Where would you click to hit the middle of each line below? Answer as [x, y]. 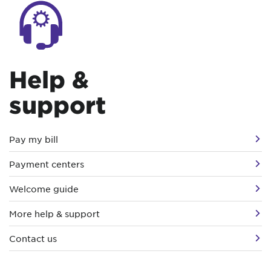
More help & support [54, 213]
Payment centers [47, 164]
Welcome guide [44, 188]
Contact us [33, 238]
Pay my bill [34, 139]
